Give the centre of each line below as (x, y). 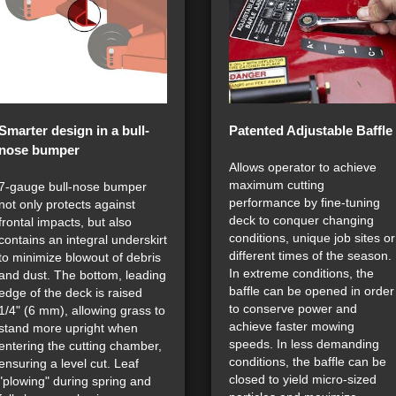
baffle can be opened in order (312, 291)
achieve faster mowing (292, 327)
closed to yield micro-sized (303, 380)
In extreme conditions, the (301, 274)
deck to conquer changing (301, 221)
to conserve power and (293, 309)
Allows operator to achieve (303, 168)
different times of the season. (310, 256)
